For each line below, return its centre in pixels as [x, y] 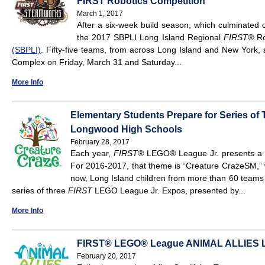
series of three [40, 191]
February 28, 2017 [100, 142]
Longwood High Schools [126, 130]
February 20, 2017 [106, 256]
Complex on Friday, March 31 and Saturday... [97, 62]
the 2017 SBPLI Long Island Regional [150, 38]
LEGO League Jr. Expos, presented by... [170, 191]
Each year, [92, 153]
